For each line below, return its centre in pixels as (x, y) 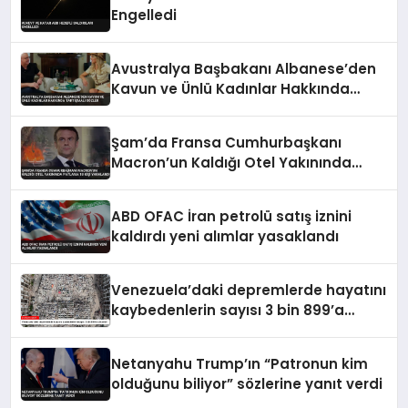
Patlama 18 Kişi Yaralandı (203, 183)
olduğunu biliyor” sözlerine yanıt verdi (247, 384)
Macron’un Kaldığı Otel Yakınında (232, 163)
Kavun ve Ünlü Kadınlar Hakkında (231, 89)
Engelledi (144, 15)
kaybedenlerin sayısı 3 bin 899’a (228, 311)
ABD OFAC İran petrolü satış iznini (232, 217)
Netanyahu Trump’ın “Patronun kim (240, 364)
